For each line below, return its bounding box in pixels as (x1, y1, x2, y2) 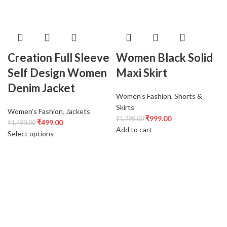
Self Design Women (8, 65, 107, 80)
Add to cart (116, 125, 152, 134)
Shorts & (174, 91, 202, 100)
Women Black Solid (116, 50, 213, 64)
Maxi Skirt (116, 65, 167, 80)
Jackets (66, 106, 90, 116)
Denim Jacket (8, 81, 75, 95)
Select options (8, 129, 54, 138)
